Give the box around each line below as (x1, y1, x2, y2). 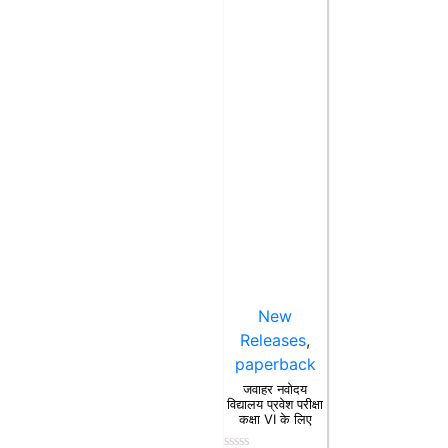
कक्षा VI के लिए (238, 411, 312, 428)
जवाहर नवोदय (243, 381, 308, 398)
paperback (234, 353, 316, 374)
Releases (240, 329, 307, 350)
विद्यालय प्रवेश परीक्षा (227, 396, 324, 413)
